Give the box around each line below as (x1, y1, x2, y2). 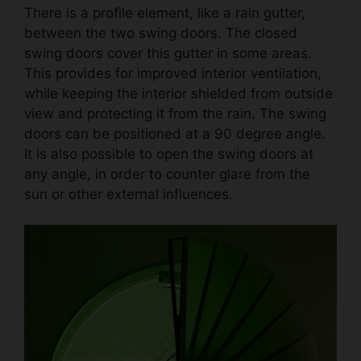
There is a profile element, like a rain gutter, (24, 4, 305, 21)
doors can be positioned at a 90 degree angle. (24, 125, 326, 142)
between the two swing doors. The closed (24, 24, 297, 41)
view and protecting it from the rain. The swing (24, 105, 326, 122)
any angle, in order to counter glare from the (24, 165, 310, 182)
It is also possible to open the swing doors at (24, 145, 313, 162)
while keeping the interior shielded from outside (24, 85, 333, 102)
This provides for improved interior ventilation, (24, 64, 322, 81)
